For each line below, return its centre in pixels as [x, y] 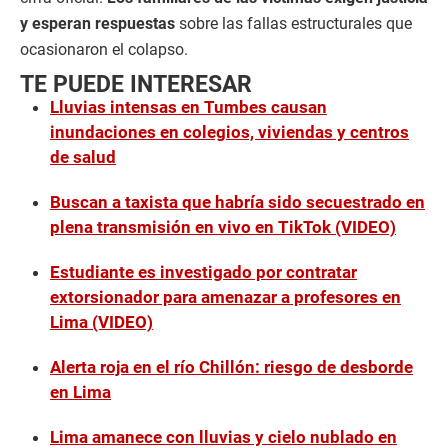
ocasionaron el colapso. [104, 49]
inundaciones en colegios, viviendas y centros [229, 132]
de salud [83, 157]
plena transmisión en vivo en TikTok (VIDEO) [223, 227]
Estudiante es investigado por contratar [203, 272]
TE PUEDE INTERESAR [136, 84]
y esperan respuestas [97, 23]
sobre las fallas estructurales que [293, 23]
